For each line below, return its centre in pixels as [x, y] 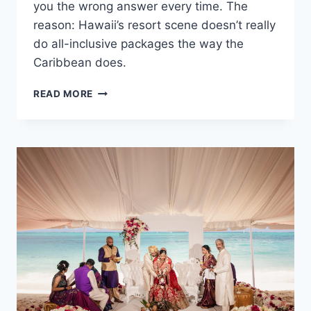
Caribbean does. [80, 63]
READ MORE [64, 94]
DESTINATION [127, 149]
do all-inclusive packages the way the [138, 44]
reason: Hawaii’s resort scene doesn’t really [154, 25]
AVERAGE [116, 91]
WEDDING [117, 163]
